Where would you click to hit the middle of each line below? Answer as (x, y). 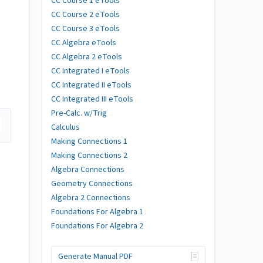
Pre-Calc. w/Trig (79, 113)
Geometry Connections (92, 183)
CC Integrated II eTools (91, 85)
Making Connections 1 (89, 141)
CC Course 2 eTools (85, 14)
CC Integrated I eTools (90, 71)
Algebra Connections (88, 169)
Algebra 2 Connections (91, 198)
